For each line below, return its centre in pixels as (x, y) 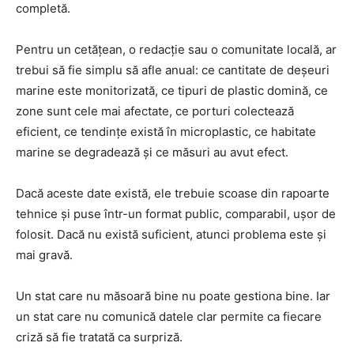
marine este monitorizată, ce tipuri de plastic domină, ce (172, 90)
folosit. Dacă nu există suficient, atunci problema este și (171, 234)
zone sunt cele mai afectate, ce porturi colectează (155, 111)
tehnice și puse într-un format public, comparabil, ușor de (176, 213)
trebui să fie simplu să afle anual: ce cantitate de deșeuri (173, 70)
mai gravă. (44, 254)
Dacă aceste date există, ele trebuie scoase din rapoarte (173, 193)
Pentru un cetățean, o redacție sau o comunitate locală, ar (176, 49)
